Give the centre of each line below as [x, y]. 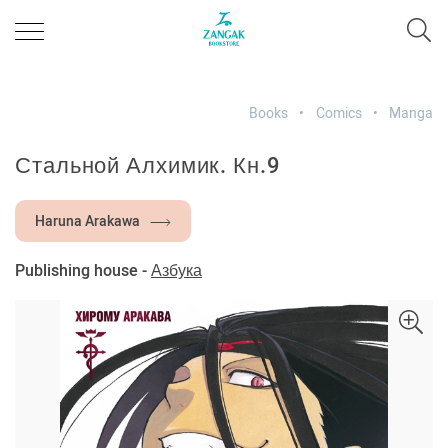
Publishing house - [83, 270]
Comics [338, 113]
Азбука [176, 270]
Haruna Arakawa [87, 221]
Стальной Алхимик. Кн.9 [148, 165]
